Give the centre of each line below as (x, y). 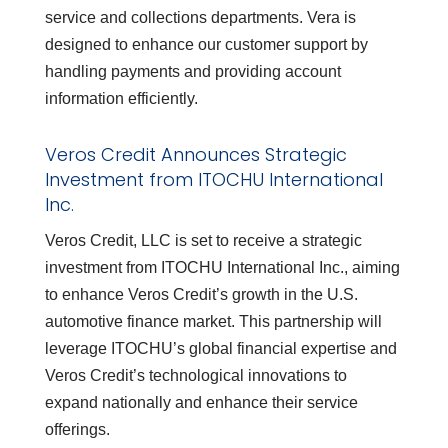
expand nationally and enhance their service (201, 403)
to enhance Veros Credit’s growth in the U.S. (201, 295)
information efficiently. (121, 99)
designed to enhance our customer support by (206, 45)
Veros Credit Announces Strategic (195, 155)
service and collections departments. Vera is (200, 18)
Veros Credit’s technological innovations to (195, 376)
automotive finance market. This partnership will (213, 322)
